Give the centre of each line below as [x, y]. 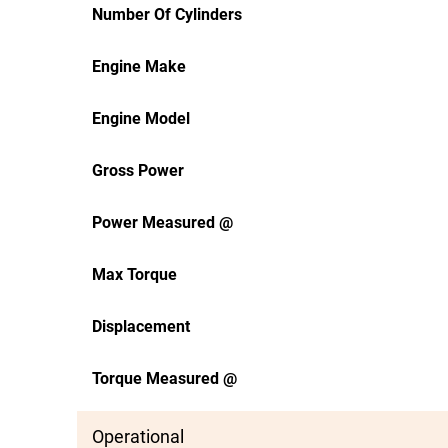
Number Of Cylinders [167, 14]
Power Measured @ [162, 222]
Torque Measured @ [164, 378]
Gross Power [138, 170]
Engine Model [141, 118]
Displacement [141, 326]
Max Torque [134, 274]
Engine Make [139, 66]
